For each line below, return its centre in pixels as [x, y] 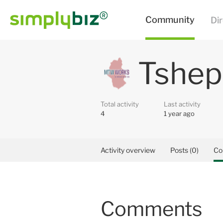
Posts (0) [184, 150]
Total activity [119, 104]
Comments [151, 209]
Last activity [182, 104]
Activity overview [128, 150]
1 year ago [179, 113]
